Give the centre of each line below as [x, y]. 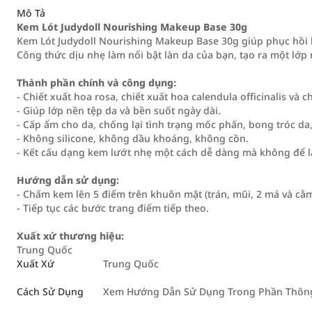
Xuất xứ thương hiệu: [70, 236]
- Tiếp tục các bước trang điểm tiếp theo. [113, 208]
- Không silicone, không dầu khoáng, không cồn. [133, 138]
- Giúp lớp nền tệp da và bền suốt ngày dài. [119, 110]
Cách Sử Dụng [50, 291]
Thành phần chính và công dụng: [96, 83]
